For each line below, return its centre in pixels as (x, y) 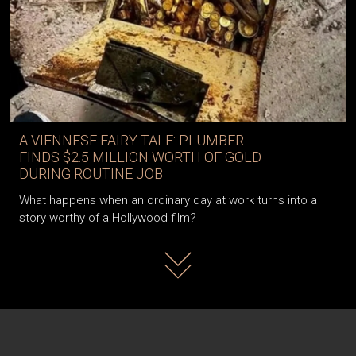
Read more (189, 253)
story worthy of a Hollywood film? (108, 217)
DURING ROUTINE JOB (91, 173)
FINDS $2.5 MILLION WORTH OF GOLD (140, 157)
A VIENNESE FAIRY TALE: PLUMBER (132, 140)
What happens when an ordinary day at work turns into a (168, 200)
